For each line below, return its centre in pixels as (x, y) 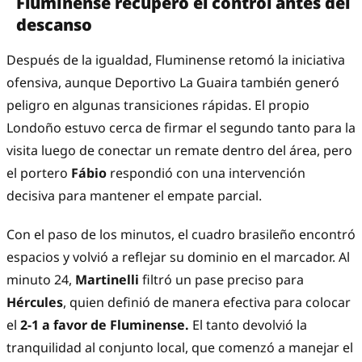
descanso (54, 25)
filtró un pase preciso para (223, 280)
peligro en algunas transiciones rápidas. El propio (158, 105)
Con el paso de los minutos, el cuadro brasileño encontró (181, 235)
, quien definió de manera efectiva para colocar (207, 303)
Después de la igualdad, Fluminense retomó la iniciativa (176, 60)
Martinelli (109, 280)
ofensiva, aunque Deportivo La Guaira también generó (173, 83)
